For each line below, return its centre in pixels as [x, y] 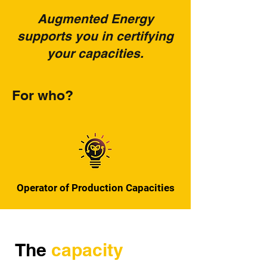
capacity [85, 250]
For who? [43, 95]
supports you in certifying [95, 36]
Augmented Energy [95, 19]
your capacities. [95, 53]
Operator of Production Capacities [95, 188]
